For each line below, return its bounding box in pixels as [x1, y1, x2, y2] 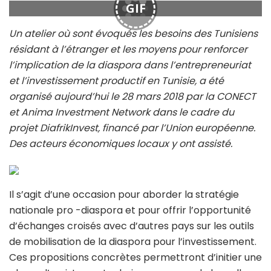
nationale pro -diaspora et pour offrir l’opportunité [9, 203, 251, 218]
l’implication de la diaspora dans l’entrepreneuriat [9, 58, 251, 73]
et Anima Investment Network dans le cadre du [9, 105, 234, 120]
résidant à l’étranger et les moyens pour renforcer [9, 42, 247, 57]
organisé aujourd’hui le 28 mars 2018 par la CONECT [9, 90, 256, 104]
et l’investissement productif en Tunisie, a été [9, 74, 224, 88]
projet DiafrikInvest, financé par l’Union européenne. [9, 121, 255, 135]
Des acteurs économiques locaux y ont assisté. [9, 137, 232, 151]
